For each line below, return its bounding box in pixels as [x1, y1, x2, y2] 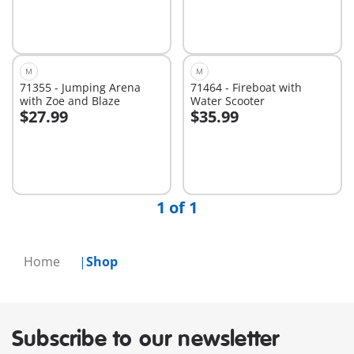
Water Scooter [190, 93, 265, 108]
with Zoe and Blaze [20, 93, 120, 108]
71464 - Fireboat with [190, 80, 302, 95]
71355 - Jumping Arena [20, 80, 141, 95]
